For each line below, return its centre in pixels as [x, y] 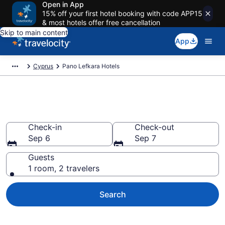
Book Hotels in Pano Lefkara [100, 114]
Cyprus [43, 66]
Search [113, 194]
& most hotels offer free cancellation [101, 22]
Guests [41, 157]
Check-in [45, 127]
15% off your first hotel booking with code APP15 [122, 13]
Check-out [154, 127]
